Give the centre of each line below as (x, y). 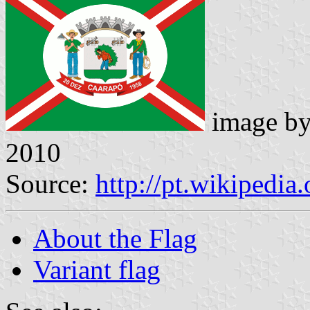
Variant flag (97, 269)
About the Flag (115, 238)
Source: (51, 183)
